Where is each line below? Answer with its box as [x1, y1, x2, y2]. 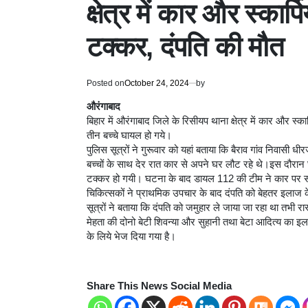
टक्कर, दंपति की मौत [87, 32, 285, 63]
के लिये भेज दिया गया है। [87, 231, 176, 243]
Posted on [87, 78, 124, 89]
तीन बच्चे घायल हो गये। [87, 130, 172, 142]
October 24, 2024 [124, 78, 189, 89]
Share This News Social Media [87, 280, 232, 292]
